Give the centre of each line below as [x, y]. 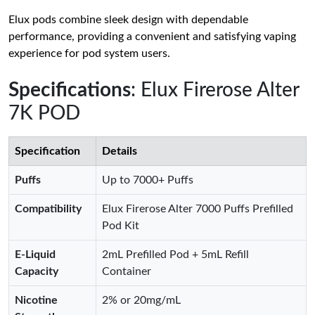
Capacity [37, 271]
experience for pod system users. [89, 53]
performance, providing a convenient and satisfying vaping [152, 37]
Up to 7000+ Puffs [148, 180]
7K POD [44, 113]
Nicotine [36, 300]
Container [127, 271]
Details [120, 151]
